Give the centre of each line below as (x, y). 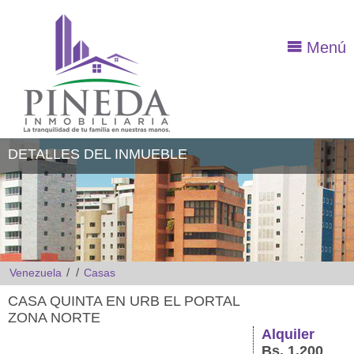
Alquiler (288, 334)
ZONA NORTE (54, 318)
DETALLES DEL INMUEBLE (98, 154)
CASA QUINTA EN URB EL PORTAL (124, 301)
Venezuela (36, 273)
